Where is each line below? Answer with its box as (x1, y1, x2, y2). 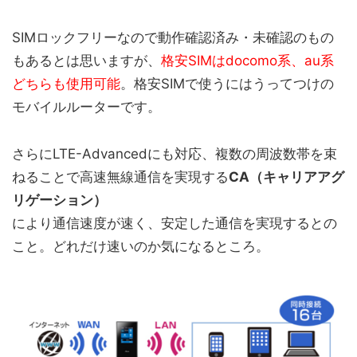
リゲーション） (12, 192, 107, 209)
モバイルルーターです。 (12, 99, 161, 116)
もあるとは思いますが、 (12, 53, 161, 69)
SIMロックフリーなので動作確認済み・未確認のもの (12, 29, 334, 46)
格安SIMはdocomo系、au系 (161, 53, 334, 69)
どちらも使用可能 (12, 76, 120, 92)
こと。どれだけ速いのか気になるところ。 (12, 238, 269, 255)
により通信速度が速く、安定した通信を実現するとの (12, 215, 337, 232)
